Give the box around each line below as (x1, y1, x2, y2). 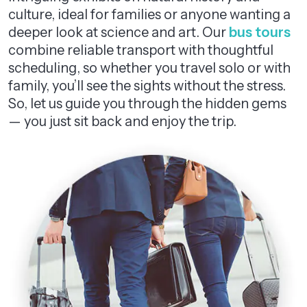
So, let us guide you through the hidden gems (8, 95, 286, 112)
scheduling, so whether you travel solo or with (8, 60, 291, 76)
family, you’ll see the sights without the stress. (8, 77, 286, 94)
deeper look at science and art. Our (8, 24, 229, 40)
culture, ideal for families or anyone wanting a (8, 6, 291, 23)
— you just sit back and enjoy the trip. (8, 113, 236, 130)
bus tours (229, 24, 291, 40)
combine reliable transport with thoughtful (8, 42, 273, 58)
